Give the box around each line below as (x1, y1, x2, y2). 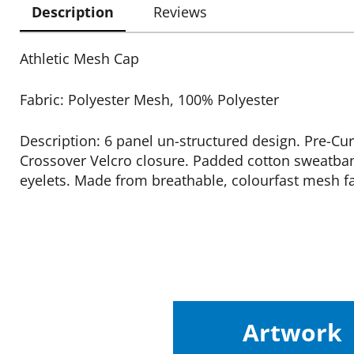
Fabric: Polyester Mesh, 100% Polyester (20, 90, 279, 109)
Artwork (243, 316, 343, 348)
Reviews (153, 2, 207, 21)
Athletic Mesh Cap (20, 49, 139, 68)
